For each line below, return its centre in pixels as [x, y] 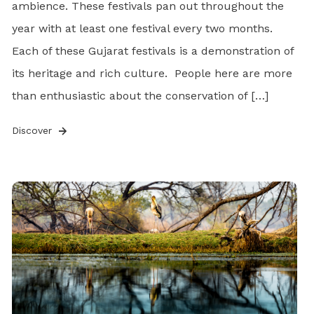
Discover [34, 131]
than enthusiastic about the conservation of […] [141, 96]
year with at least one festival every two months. [143, 29]
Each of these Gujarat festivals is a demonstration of [153, 51]
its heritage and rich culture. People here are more [152, 74]
